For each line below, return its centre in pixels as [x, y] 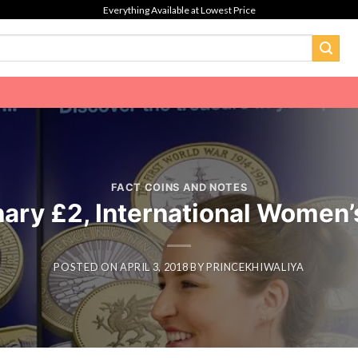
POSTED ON [87, 267]
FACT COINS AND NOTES [179, 187]
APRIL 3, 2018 [154, 267]
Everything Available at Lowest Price [179, 10]
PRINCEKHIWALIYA [255, 267]
